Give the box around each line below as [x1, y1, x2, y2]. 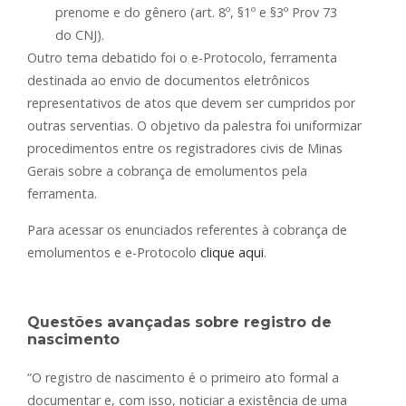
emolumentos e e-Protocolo [27, 244, 200, 262]
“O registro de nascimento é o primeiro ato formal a [27, 369, 339, 387]
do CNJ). [55, 26, 105, 44]
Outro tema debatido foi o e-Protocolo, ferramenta [27, 49, 337, 67]
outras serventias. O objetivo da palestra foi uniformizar [27, 117, 362, 135]
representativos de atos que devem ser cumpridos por [27, 94, 355, 112]
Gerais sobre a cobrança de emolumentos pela [27, 162, 307, 180]
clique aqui [200, 244, 264, 262]
